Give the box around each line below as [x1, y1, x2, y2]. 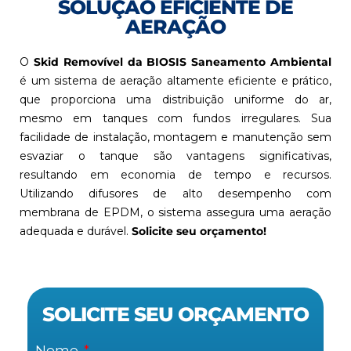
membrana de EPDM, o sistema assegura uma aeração [20, 205, 331, 220]
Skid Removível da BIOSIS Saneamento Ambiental [33, 55, 332, 70]
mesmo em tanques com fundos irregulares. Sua [20, 111, 331, 126]
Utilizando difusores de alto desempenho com [20, 186, 331, 201]
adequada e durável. [20, 224, 132, 239]
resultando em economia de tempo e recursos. [20, 168, 331, 183]
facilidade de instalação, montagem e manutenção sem [20, 130, 331, 145]
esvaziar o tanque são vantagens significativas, [20, 149, 331, 164]
